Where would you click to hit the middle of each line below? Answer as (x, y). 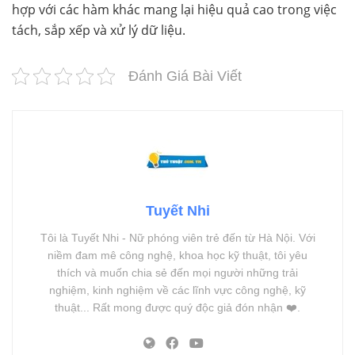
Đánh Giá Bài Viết (185, 76)
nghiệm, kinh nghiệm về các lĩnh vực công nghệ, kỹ (177, 290)
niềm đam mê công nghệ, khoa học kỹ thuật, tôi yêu (177, 255)
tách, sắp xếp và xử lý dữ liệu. (99, 30)
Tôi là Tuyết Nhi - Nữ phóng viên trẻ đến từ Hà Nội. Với (177, 237)
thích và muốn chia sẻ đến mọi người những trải (177, 272)
